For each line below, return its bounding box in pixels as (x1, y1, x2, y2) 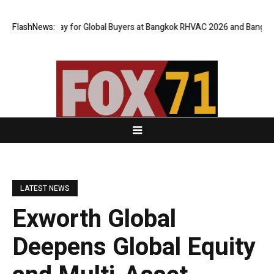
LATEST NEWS (20, 183, 70, 194)
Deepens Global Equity (12, 229, 256, 266)
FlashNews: (12, 21, 55, 34)
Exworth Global (12, 201, 176, 238)
